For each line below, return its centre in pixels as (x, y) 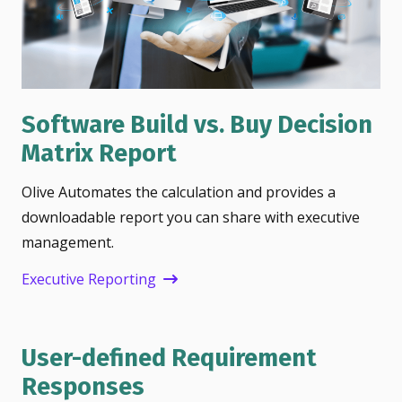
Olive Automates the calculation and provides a (179, 192)
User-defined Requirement (169, 358)
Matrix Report (99, 154)
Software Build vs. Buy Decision (197, 125)
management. (68, 243)
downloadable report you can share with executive (191, 218)
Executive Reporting (89, 279)
